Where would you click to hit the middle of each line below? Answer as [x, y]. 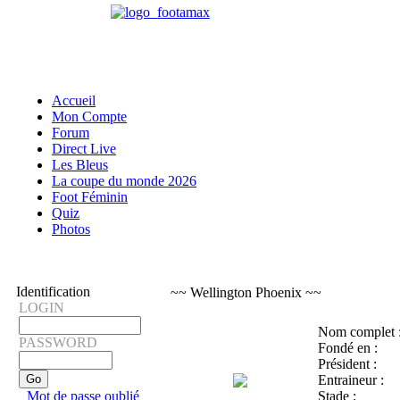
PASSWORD [58, 342]
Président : [347, 364]
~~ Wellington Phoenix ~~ [246, 292]
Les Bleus [80, 165]
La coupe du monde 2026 [124, 181]
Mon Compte [89, 117]
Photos [71, 229]
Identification [53, 292]
